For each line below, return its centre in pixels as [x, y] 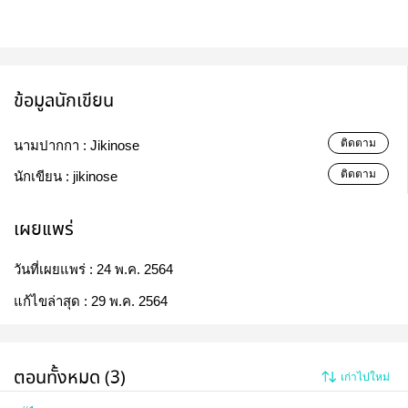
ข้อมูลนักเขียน [64, 101]
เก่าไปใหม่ [365, 377]
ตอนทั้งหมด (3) [70, 378]
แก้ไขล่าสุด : [52, 301]
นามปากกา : [52, 146]
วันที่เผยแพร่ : [55, 270]
